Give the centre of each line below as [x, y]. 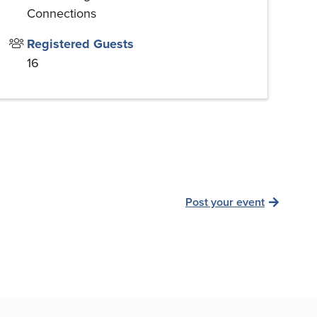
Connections [62, 14]
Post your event [225, 202]
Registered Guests [80, 44]
